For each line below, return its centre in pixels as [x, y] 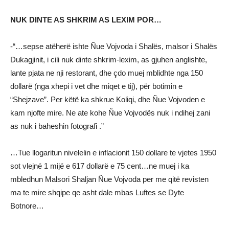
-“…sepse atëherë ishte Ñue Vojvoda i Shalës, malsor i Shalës [114, 46]
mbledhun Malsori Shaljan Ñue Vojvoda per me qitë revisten [109, 179]
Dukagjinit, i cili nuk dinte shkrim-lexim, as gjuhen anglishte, [109, 60]
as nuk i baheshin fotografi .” [57, 126]
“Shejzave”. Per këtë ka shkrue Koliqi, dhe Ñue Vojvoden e [108, 99]
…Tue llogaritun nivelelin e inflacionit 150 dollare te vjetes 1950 [113, 153]
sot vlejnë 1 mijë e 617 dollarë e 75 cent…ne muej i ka [100, 166]
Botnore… [27, 206]
